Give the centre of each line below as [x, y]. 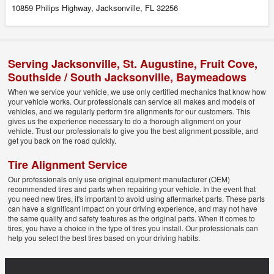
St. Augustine [158, 64]
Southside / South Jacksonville [89, 77]
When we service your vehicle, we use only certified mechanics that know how [137, 92]
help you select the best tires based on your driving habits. [104, 238]
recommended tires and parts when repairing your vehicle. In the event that [132, 189]
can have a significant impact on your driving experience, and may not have [133, 209]
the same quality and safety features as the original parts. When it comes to [131, 218]
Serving [30, 64]
